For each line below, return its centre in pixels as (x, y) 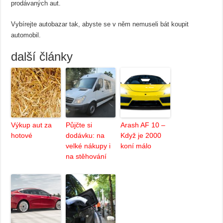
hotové (22, 135)
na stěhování (86, 156)
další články (42, 56)
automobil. (26, 35)
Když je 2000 (141, 135)
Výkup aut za (32, 125)
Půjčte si (79, 125)
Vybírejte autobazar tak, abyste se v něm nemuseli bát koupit (100, 24)
